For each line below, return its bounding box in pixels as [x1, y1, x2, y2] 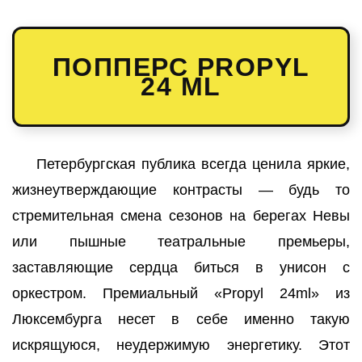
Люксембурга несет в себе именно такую [12, 310, 350, 327]
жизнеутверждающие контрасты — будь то [12, 181, 350, 198]
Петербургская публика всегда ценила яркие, [36, 155, 350, 172]
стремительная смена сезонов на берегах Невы [12, 207, 350, 224]
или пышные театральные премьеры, [12, 233, 350, 250]
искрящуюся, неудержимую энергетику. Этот [12, 336, 350, 353]
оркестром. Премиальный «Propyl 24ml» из [12, 284, 350, 301]
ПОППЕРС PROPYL [52, 52, 310, 82]
